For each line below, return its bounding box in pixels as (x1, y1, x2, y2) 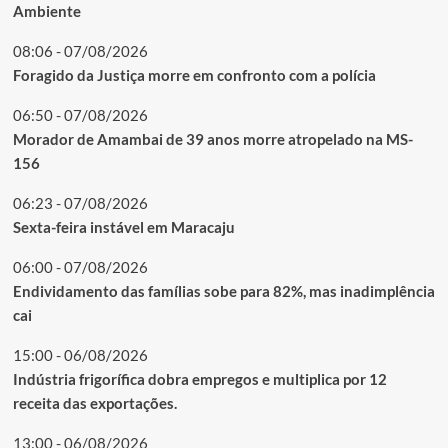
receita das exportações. (12, 393, 177, 412)
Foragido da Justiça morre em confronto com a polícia (12, 65, 376, 84)
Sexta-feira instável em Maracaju (12, 217, 235, 236)
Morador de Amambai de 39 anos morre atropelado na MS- (12, 129, 413, 148)
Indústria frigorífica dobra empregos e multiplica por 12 (12, 369, 387, 388)
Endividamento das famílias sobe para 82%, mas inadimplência (12, 281, 435, 300)
